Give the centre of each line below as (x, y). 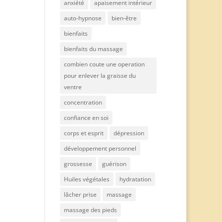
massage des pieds (90, 210)
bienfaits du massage (93, 49)
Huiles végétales (86, 179)
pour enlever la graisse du (100, 76)
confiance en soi (86, 118)
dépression (129, 133)
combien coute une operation (104, 64)
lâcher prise (80, 194)
